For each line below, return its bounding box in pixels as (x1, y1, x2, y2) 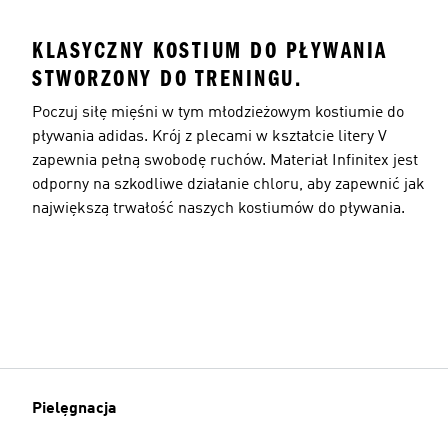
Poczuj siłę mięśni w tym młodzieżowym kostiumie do (32, 104, 404, 121)
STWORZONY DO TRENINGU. (32, 64, 302, 92)
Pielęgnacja (32, 401, 117, 417)
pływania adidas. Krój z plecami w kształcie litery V (32, 128, 387, 145)
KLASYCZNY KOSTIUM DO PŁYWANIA (32, 36, 388, 64)
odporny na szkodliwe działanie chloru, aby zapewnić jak (32, 176, 425, 193)
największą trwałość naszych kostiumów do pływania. (32, 200, 405, 217)
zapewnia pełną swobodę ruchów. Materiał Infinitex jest (32, 152, 418, 169)
